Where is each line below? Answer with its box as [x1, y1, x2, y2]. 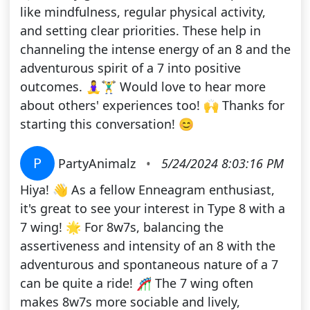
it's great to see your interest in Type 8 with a [19, 200, 285, 217]
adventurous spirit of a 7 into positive [19, 60, 241, 77]
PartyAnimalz [57, 155, 139, 172]
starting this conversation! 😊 [19, 116, 194, 133]
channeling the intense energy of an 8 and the [19, 41, 291, 58]
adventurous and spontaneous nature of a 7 [19, 256, 278, 273]
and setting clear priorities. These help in [19, 22, 261, 39]
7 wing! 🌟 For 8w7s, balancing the [19, 219, 224, 236]
